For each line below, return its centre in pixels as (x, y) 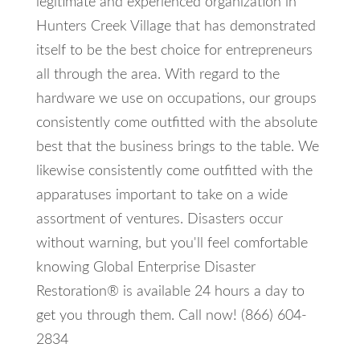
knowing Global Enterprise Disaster (145, 268)
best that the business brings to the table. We (177, 147)
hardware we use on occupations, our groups (176, 99)
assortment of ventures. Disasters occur (159, 219)
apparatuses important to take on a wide (162, 195)
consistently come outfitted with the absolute (176, 123)
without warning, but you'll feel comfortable (172, 243)
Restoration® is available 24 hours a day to (170, 292)
